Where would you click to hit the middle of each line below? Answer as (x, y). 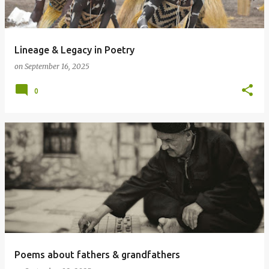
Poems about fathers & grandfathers (97, 255)
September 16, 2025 (57, 66)
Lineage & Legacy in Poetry (74, 50)
